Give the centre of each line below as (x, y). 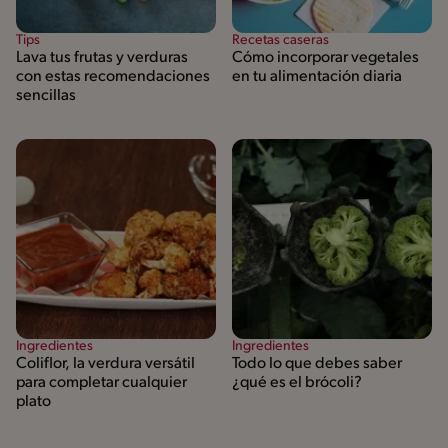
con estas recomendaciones (113, 77)
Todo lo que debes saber (317, 363)
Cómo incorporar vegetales (325, 58)
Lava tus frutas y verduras (102, 58)
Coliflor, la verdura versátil (105, 363)
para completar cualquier (101, 382)
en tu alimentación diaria (317, 77)
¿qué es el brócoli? (297, 382)
